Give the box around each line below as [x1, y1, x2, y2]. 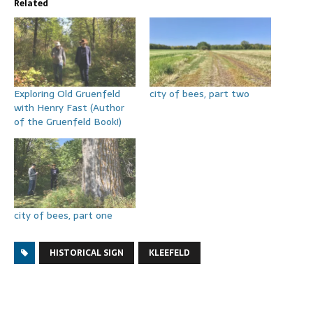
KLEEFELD [149, 245, 190, 260]
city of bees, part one [14, 207, 112, 223]
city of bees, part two [150, 86, 249, 102]
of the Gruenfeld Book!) [14, 114, 122, 130]
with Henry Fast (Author [14, 100, 124, 116]
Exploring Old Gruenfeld [14, 86, 120, 102]
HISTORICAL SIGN [50, 245, 124, 260]
